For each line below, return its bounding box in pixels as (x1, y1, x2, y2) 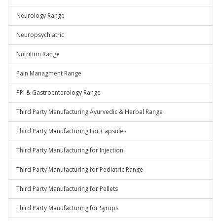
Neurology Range (16, 11, 65, 20)
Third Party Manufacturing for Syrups (16, 204, 118, 212)
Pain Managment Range (16, 69, 81, 77)
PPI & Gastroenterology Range (16, 88, 101, 97)
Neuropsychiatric (16, 31, 64, 39)
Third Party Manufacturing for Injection (16, 146, 123, 154)
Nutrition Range (16, 50, 60, 58)
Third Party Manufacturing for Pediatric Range (16, 165, 143, 174)
